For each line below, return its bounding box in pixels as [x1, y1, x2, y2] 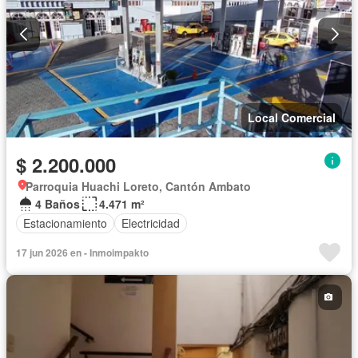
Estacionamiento [23, 215, 107, 232]
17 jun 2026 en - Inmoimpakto [16, 245, 149, 260]
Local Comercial [248, 109, 336, 125]
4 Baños [35, 195, 80, 212]
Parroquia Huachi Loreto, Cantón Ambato [26, 177, 251, 194]
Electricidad [121, 215, 180, 232]
